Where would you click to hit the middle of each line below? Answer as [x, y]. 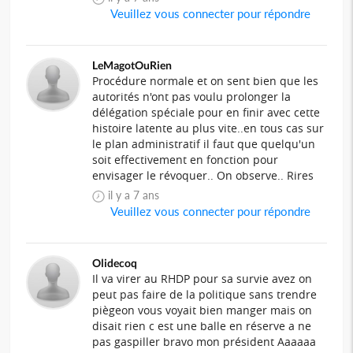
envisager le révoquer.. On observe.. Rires [203, 176]
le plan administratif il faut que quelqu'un [204, 144]
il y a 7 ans [142, 195]
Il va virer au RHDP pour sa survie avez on [203, 279]
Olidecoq [115, 263]
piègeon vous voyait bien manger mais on [203, 310]
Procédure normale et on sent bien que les [206, 81]
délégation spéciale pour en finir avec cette [206, 113]
